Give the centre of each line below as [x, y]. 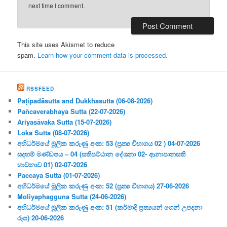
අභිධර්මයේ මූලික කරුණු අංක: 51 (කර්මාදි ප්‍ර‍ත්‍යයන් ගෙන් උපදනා [110, 207]
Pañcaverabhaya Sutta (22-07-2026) [71, 111]
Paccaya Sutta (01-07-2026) [59, 175]
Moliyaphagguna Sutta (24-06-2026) [72, 197]
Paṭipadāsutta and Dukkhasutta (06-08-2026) [85, 101]
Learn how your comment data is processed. [103, 55]
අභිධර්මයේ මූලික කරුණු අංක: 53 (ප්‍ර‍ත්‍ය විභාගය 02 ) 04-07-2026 [109, 143]
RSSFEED [41, 89]
